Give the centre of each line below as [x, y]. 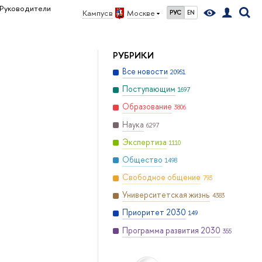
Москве [141, 13]
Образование [147, 107]
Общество [142, 159]
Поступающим [149, 89]
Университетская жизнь [166, 195]
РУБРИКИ [133, 55]
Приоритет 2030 [154, 213]
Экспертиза [144, 142]
